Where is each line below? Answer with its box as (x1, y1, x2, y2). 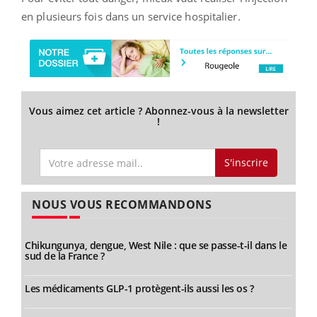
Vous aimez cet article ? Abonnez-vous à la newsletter (28, 104, 289, 118)
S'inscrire (224, 156, 268, 170)
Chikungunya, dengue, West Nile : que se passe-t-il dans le (25, 238, 287, 252)
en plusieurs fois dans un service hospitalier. (21, 9, 243, 24)
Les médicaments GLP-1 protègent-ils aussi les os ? (25, 281, 253, 295)
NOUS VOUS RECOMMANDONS (32, 196, 212, 212)
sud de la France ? (25, 248, 104, 263)
